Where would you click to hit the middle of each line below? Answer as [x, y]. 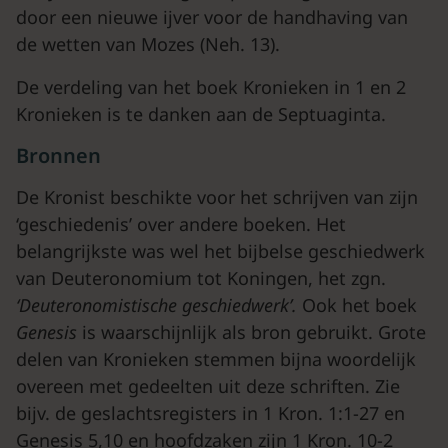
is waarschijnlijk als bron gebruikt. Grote [254, 332]
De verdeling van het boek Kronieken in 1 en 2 [211, 87]
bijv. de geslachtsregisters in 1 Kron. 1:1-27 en [210, 413]
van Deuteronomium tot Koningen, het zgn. [201, 278]
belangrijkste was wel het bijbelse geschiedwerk [220, 251]
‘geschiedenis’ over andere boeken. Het [181, 224]
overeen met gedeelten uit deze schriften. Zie [208, 386]
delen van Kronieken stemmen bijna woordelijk [216, 359]
